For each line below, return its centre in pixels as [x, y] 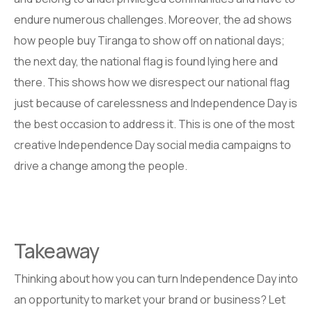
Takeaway [57, 250]
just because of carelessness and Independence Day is [156, 103]
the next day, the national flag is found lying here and [146, 61]
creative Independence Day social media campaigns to [153, 145]
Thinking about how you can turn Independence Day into [156, 278]
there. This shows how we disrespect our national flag [152, 82]
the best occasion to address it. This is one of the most [154, 124]
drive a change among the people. [101, 165]
